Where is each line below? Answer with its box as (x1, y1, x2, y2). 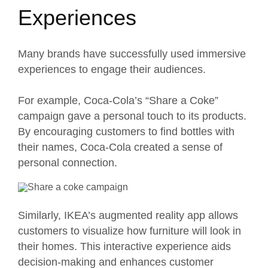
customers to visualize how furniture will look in (18, 225, 241, 237)
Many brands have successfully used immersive (18, 47, 246, 60)
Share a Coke (149, 94, 215, 106)
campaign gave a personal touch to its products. (18, 109, 246, 122)
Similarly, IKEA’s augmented (18, 209, 156, 222)
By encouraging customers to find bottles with (18, 125, 234, 138)
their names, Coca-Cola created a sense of (18, 141, 223, 153)
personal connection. (18, 156, 117, 169)
